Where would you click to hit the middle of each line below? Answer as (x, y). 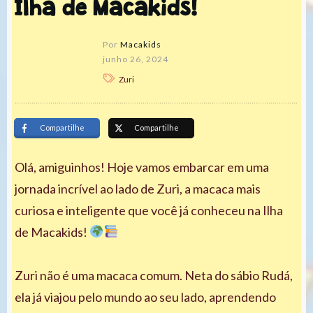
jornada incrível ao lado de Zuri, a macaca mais (138, 188)
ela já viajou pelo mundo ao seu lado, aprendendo (145, 297)
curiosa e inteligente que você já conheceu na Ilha (149, 210)
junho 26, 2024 (136, 59)
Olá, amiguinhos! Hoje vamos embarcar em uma (142, 167)
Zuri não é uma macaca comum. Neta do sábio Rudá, (154, 275)
